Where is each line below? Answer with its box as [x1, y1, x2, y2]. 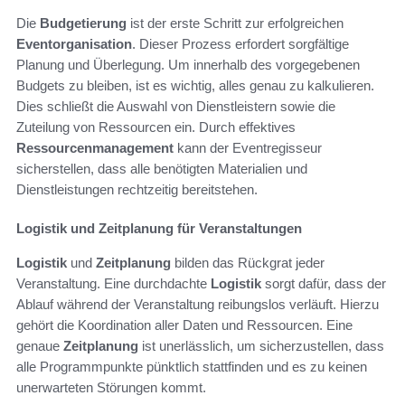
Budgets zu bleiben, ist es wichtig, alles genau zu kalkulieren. [16, 78, 374, 94]
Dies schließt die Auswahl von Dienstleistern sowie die [16, 99, 335, 115]
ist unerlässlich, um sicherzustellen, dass [138, 338, 384, 354]
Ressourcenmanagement [16, 140, 174, 156]
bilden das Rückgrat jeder [171, 255, 325, 271]
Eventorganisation [16, 36, 132, 52]
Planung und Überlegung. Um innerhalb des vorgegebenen [16, 57, 360, 73]
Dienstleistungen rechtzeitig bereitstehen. [16, 182, 258, 198]
